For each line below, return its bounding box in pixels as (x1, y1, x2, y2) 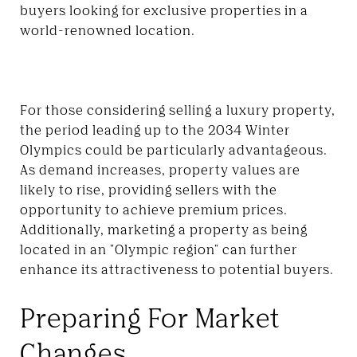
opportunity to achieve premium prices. (20, 201, 288, 218)
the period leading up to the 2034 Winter (20, 121, 290, 138)
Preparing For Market (20, 300, 280, 333)
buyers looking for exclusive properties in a (20, 2, 308, 18)
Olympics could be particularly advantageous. (20, 141, 328, 158)
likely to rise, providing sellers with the (20, 181, 277, 198)
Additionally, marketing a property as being (20, 221, 308, 237)
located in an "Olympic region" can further (20, 241, 297, 257)
